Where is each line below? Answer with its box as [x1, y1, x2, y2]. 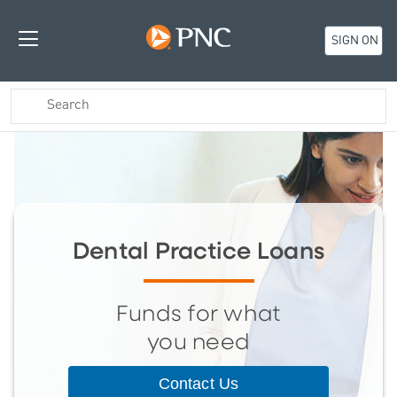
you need [147, 331, 250, 354]
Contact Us [159, 374, 238, 393]
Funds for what [115, 303, 282, 325]
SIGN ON [328, 32, 378, 51]
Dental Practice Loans [72, 239, 325, 264]
